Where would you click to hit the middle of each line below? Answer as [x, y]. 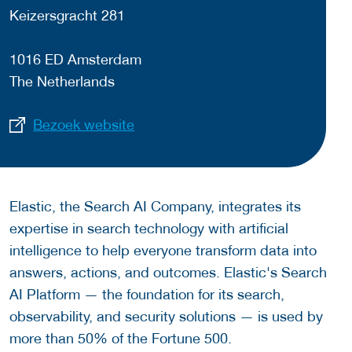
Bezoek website [84, 124]
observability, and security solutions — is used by [166, 316]
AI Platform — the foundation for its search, [147, 294]
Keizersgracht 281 [67, 16]
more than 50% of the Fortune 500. [121, 338]
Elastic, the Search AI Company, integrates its [155, 206]
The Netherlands [62, 82]
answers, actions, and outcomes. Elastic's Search [168, 272]
